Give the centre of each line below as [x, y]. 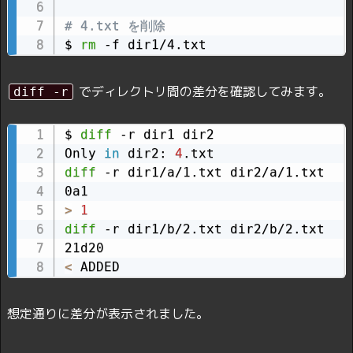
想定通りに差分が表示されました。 [108, 314]
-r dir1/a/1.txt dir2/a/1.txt [210, 173]
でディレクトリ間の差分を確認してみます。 [203, 91]
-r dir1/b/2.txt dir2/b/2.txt [210, 229]
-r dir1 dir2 [163, 135]
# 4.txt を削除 [115, 25]
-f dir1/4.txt [151, 44]
